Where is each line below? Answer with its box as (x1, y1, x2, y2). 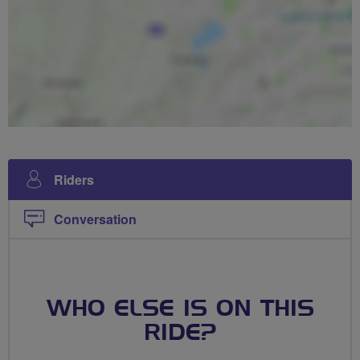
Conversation (54, 209, 137, 228)
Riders (54, 170, 94, 189)
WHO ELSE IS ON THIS (46, 297, 314, 321)
